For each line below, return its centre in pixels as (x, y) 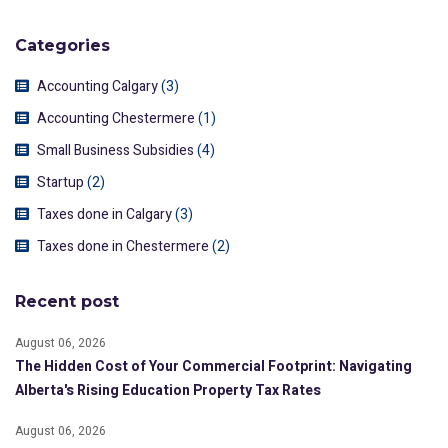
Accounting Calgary (97, 86)
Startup (60, 182)
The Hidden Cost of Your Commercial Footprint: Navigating (213, 366)
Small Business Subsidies (115, 150)
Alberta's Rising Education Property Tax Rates (168, 390)
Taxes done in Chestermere (123, 246)
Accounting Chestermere (116, 118)
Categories (62, 45)
